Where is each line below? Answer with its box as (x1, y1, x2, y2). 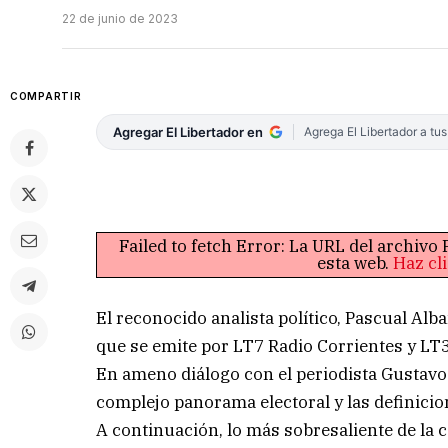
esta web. (317, 251, 393, 274)
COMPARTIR (10, 90, 82, 103)
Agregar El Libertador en (113, 124, 264, 141)
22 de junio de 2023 (62, 11, 178, 27)
